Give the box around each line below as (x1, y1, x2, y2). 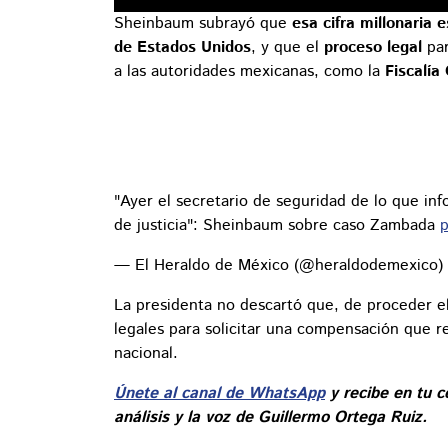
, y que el (251, 36, 324, 60)
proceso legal (324, 36, 427, 60)
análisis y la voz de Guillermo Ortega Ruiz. (114, 406, 427, 430)
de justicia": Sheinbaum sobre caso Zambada (114, 214, 440, 238)
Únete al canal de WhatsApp (114, 382, 325, 406)
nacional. (114, 342, 178, 366)
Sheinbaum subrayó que (114, 12, 292, 36)
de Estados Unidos (114, 36, 251, 60)
